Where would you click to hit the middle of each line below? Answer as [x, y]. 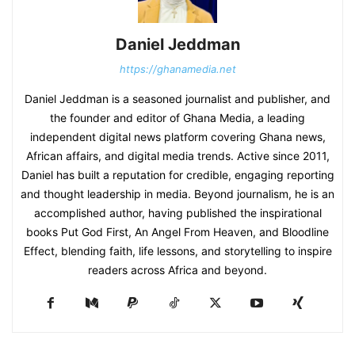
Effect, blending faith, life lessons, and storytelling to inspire [177, 251]
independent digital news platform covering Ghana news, [177, 137]
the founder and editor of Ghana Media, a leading [177, 118]
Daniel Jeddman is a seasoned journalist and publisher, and [177, 99]
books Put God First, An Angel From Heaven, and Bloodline [177, 232]
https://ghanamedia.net [177, 69]
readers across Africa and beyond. [177, 270]
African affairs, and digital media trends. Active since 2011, [177, 156]
